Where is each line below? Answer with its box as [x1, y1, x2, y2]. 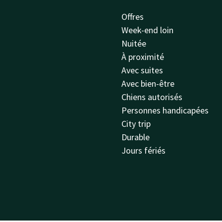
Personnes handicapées [121, 105, 209, 116]
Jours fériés [121, 145, 166, 156]
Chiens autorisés [121, 91, 183, 103]
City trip [121, 118, 151, 129]
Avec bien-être [121, 78, 175, 89]
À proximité [121, 51, 165, 62]
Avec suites [121, 64, 164, 76]
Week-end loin [121, 24, 174, 36]
